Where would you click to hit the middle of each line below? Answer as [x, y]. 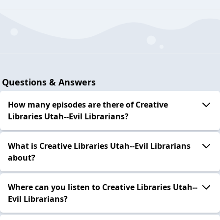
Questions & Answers [49, 82]
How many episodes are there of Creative [88, 104]
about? [22, 157]
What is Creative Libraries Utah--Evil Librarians [99, 146]
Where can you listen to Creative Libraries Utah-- [103, 187]
